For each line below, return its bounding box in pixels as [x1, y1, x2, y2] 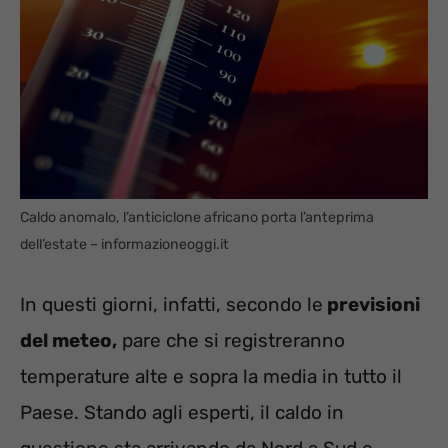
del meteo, [20, 328, 117, 352]
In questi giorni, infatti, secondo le [20, 292, 323, 316]
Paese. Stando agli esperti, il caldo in [20, 400, 344, 424]
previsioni [323, 292, 420, 316]
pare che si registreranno [117, 328, 345, 352]
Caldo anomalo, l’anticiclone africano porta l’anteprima [20, 209, 374, 227]
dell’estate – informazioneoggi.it [20, 236, 229, 254]
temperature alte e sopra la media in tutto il [20, 364, 402, 388]
